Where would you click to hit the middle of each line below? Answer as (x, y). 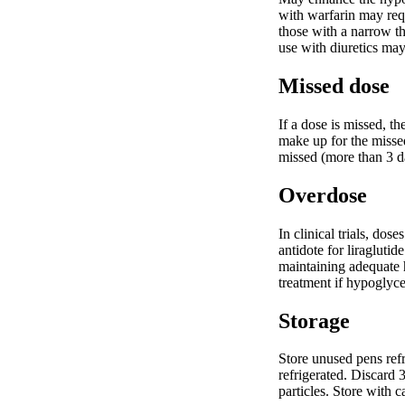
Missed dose (334, 85)
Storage (314, 320)
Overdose (323, 195)
